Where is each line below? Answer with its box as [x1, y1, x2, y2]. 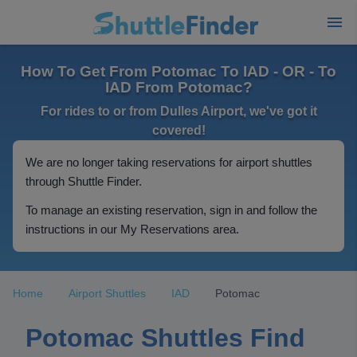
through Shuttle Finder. [25, 175, 142, 188]
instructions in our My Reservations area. [25, 222, 239, 236]
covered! [151, 124, 206, 137]
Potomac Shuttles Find [25, 324, 305, 352]
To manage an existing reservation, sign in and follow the [25, 203, 317, 217]
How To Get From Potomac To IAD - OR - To [21, 63, 336, 80]
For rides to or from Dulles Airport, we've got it [40, 104, 317, 118]
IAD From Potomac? [104, 79, 253, 96]
